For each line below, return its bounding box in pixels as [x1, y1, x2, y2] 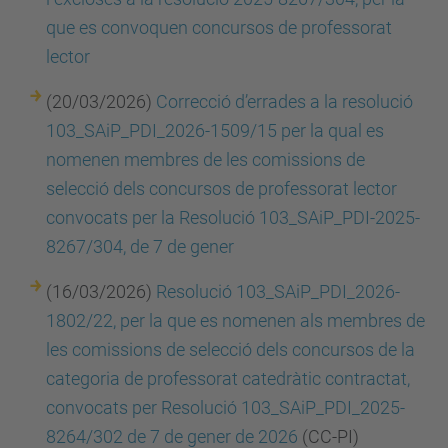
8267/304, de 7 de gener [46, 236, 234, 257]
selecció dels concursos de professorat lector [46, 178, 397, 199]
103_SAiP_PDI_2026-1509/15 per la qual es [46, 120, 384, 141]
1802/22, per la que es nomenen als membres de [46, 310, 425, 331]
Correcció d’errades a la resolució [156, 91, 413, 112]
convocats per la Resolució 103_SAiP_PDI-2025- [46, 207, 420, 228]
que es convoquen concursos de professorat [46, 17, 392, 38]
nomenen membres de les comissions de [46, 149, 365, 170]
